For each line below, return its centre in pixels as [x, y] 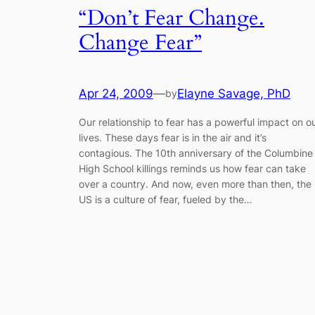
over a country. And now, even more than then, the [195, 184]
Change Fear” [140, 43]
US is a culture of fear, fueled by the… [166, 199]
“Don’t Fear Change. [172, 18]
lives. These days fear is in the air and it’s [173, 137]
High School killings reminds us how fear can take [192, 168]
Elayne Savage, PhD [234, 94]
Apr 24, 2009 [116, 94]
